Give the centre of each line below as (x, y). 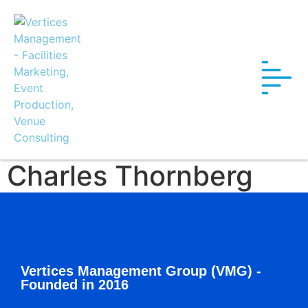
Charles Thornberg (130, 176)
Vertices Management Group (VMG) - (141, 271)
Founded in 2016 (75, 285)
